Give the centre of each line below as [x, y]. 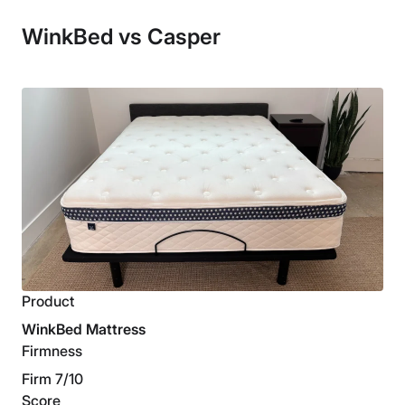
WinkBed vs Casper [121, 37]
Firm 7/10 [52, 379]
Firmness [52, 351]
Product [48, 301]
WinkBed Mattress [84, 330]
